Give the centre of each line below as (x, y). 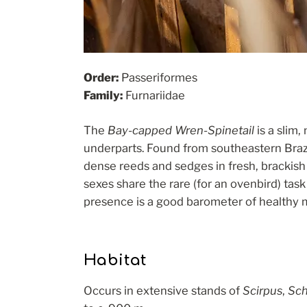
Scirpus (262, 291)
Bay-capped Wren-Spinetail (181, 130)
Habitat (115, 260)
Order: (101, 78)
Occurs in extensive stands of (163, 291)
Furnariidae (153, 96)
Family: (103, 96)
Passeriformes (158, 78)
